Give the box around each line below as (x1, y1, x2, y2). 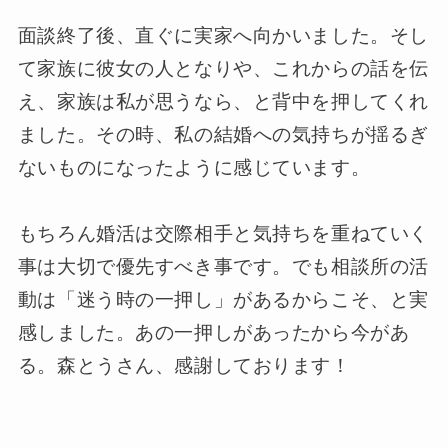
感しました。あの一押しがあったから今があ (17, 322, 410, 344)
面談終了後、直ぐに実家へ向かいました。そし (17, 25, 429, 47)
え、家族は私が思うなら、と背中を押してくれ (17, 91, 429, 113)
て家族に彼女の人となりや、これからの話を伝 (17, 58, 429, 80)
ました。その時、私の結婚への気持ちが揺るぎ (17, 124, 429, 146)
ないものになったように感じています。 (17, 157, 371, 179)
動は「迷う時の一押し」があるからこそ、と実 (17, 289, 429, 311)
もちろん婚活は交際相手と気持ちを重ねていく (17, 223, 429, 245)
